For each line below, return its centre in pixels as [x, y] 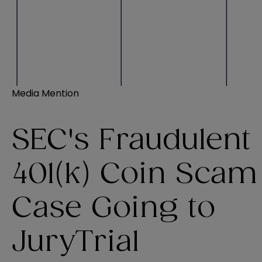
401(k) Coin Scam [135, 175]
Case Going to [113, 208]
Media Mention [45, 93]
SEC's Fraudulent [131, 141]
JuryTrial [75, 242]
